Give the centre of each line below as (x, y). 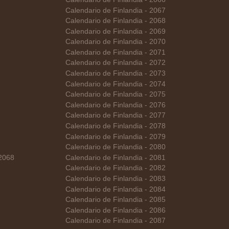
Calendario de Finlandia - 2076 (115, 105)
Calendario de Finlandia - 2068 (115, 21)
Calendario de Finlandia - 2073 (115, 74)
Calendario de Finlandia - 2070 (115, 42)
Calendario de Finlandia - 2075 (115, 95)
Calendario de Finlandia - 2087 (115, 221)
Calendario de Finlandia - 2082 (115, 168)
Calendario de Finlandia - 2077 (115, 116)
